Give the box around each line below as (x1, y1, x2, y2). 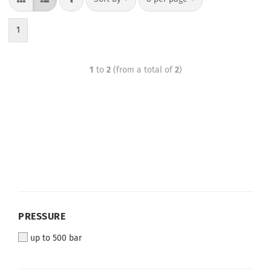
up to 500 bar (30, 233, 82, 243)
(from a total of (110, 65, 175, 75)
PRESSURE (18, 211, 65, 222)
